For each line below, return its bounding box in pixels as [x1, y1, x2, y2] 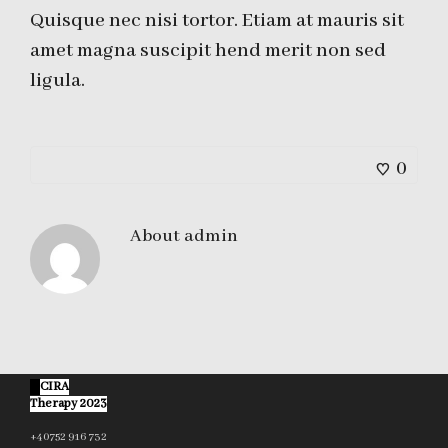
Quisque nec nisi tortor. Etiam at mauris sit [30, 8, 404, 33]
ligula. [30, 68, 85, 93]
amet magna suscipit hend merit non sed [30, 38, 386, 63]
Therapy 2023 [30, 396, 107, 412]
